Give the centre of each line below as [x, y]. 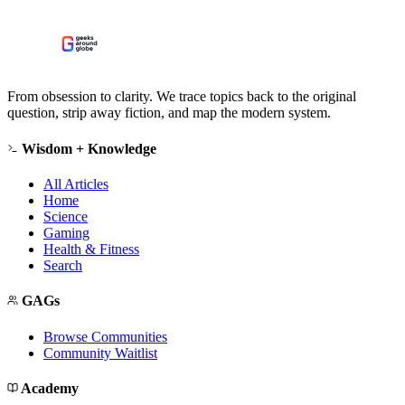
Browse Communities [105, 336]
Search [63, 265]
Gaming [66, 232]
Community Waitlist [100, 353]
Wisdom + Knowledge [87, 148]
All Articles [76, 184]
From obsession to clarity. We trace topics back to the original [182, 97]
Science [66, 216]
